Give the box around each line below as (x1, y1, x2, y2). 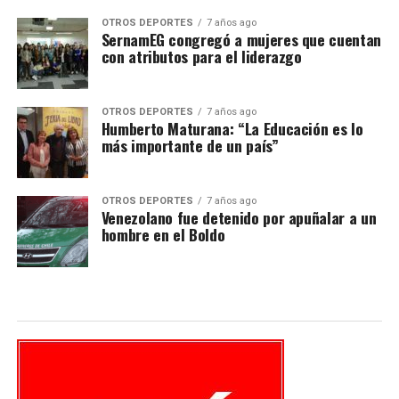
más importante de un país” (101, 133, 279, 157)
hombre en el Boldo (101, 222, 225, 246)
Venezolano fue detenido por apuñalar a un (101, 205, 377, 229)
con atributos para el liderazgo (101, 44, 302, 68)
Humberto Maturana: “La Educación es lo (101, 116, 363, 140)
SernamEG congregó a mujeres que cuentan (101, 27, 381, 51)
